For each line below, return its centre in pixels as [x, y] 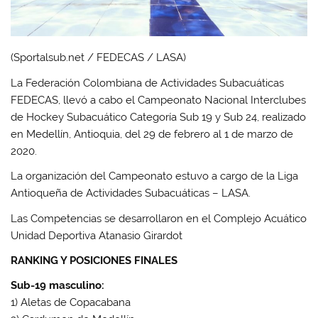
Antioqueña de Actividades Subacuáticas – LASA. [131, 193]
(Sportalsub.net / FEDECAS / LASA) [99, 58]
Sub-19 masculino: [58, 286]
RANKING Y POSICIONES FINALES [94, 260]
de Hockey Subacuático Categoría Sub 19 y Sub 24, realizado [159, 117]
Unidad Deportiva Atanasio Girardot [97, 235]
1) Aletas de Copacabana [71, 303]
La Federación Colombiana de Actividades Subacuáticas [148, 83]
